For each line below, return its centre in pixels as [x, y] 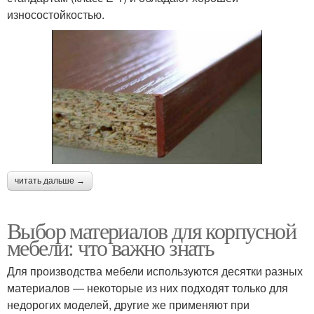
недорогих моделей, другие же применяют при [128, 304]
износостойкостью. [56, 15]
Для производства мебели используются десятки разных [155, 271]
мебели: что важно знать [111, 247]
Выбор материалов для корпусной [151, 230]
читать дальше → [50, 180]
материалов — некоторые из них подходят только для [148, 287]
